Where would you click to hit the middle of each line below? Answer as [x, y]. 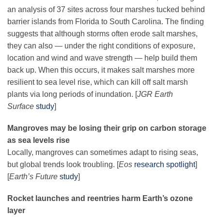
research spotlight [165, 165]
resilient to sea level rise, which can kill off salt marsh [98, 82]
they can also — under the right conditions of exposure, [101, 46]
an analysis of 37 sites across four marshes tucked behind [106, 10]
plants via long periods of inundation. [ [72, 94]
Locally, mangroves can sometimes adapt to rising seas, [103, 153]
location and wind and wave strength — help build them [102, 58]
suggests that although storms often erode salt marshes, [102, 34]
